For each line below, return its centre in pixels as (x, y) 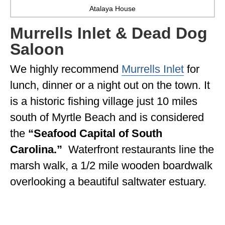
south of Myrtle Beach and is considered (107, 118)
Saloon (37, 49)
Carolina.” (36, 150)
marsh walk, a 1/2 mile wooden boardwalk (111, 166)
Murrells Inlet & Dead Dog (109, 33)
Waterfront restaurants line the (138, 150)
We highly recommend (66, 69)
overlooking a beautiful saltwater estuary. (108, 182)
